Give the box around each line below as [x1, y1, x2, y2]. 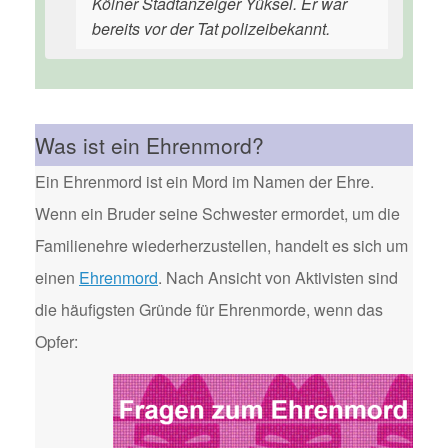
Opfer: [35, 330, 78, 353]
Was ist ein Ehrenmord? [35, 130, 264, 160]
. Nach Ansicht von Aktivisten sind [158, 266, 398, 289]
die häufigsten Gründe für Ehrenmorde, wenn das [35, 298, 383, 321]
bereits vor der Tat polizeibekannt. [92, 17, 330, 40]
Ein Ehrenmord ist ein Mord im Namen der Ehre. [35, 170, 374, 193]
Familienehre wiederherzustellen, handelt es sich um [35, 234, 408, 257]
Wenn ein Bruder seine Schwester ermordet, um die [35, 202, 400, 225]
